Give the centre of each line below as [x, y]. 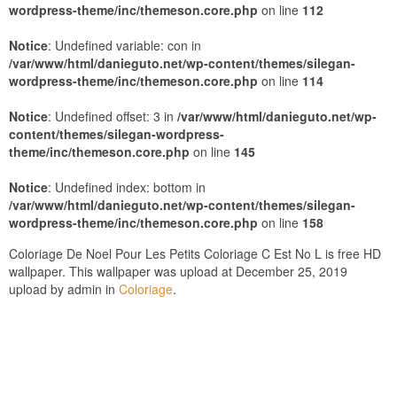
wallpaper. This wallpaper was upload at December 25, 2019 [178, 271]
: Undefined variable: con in [125, 45]
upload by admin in [64, 289]
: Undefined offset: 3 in [113, 116]
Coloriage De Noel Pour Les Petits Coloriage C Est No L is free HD [195, 253]
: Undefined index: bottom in [127, 187]
